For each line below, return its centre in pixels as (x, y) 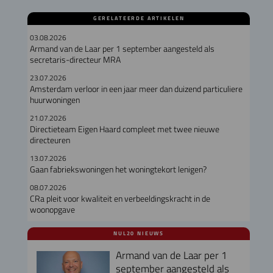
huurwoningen (55, 100)
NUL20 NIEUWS (139, 233)
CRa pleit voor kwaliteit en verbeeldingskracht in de (120, 198)
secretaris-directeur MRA (75, 59)
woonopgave (52, 209)
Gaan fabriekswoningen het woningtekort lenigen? (118, 169)
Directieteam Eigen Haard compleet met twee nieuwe (124, 129)
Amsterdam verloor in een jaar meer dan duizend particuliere (136, 89)
